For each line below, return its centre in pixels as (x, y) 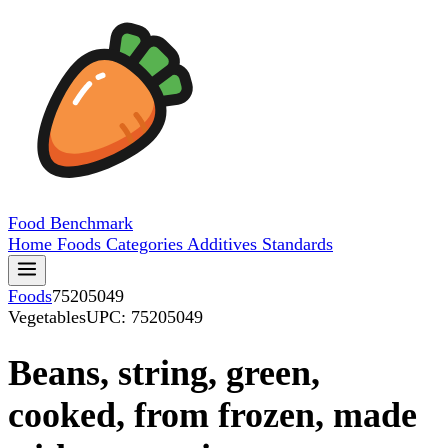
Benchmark (91, 223)
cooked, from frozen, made (212, 415)
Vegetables (47, 317)
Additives (224, 244)
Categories (146, 244)
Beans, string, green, (164, 373)
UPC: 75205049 (144, 317)
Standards (297, 244)
